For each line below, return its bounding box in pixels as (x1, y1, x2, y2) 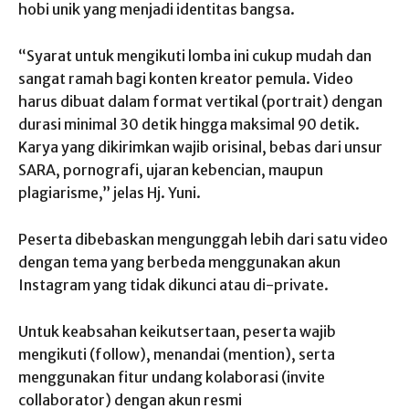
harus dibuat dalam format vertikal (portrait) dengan (18, 91, 383, 110)
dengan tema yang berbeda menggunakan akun (18, 252, 341, 271)
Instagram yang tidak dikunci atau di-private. (18, 275, 329, 294)
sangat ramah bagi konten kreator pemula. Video (18, 68, 353, 88)
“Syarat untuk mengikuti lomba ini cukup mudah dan (18, 46, 372, 65)
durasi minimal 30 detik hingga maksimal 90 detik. (18, 114, 360, 133)
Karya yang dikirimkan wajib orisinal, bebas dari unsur (18, 137, 383, 156)
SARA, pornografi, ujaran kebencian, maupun (18, 160, 323, 179)
